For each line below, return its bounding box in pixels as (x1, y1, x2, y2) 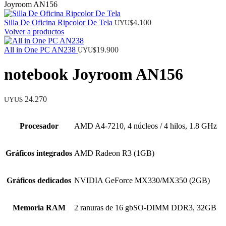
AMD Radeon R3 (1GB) (74, 148, 154, 157)
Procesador (19, 121, 59, 130)
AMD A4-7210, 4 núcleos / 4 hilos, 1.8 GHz (74, 121, 217, 130)
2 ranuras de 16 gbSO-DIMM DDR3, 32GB (74, 203, 216, 212)
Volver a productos (4, 27, 64, 36)
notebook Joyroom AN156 (4, 65, 183, 84)
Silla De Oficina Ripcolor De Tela (4, 18, 115, 27)
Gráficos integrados (6, 148, 72, 157)
